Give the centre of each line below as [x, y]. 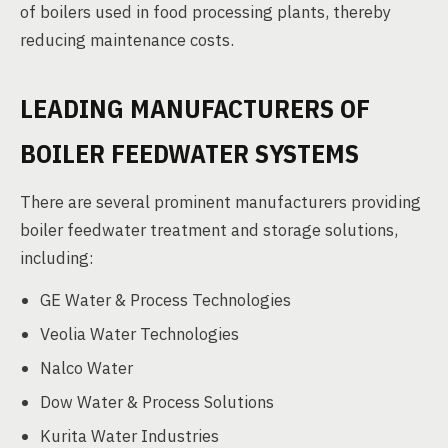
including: [57, 258]
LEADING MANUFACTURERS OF [195, 108]
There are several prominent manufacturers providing [220, 202]
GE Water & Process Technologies [165, 300]
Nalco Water [86, 368]
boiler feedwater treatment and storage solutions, [209, 230]
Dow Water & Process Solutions [157, 402]
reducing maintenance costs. [127, 40]
